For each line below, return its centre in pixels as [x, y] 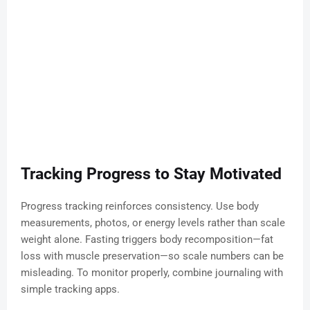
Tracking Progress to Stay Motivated [151, 174]
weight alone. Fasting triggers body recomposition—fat [147, 240]
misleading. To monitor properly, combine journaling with [152, 273]
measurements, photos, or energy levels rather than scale [153, 223]
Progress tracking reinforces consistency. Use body [140, 207]
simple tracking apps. [70, 290]
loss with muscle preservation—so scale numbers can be [152, 256]
